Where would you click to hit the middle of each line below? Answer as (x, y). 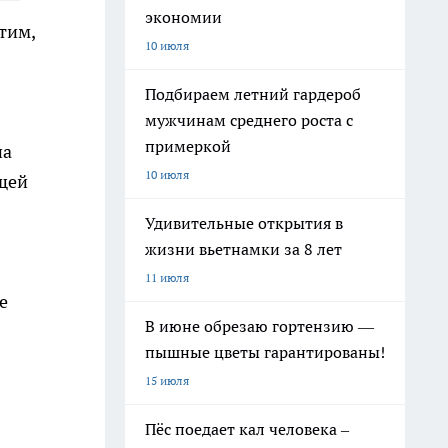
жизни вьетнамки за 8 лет (243, 249)
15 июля (167, 380)
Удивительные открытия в (244, 223)
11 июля (167, 277)
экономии (183, 17)
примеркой (188, 146)
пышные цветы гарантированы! (265, 352)
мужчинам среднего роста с (249, 120)
